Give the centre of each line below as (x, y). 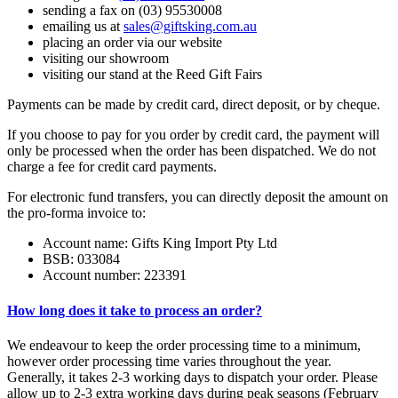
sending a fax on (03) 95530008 (132, 11)
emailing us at (83, 27)
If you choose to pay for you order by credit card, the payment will (193, 135)
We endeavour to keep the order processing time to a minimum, (184, 345)
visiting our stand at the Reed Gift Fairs (152, 75)
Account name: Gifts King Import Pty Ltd (160, 243)
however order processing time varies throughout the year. (169, 361)
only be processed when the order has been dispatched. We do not (191, 151)
